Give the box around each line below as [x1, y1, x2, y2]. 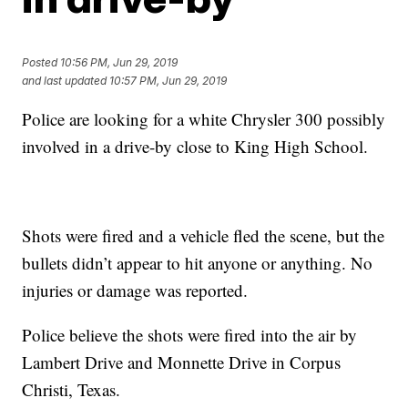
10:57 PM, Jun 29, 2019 [109, 74, 228, 88]
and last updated [22, 74, 107, 88]
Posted [22, 56, 61, 70]
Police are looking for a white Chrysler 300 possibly [22, 107, 386, 130]
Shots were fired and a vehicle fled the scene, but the [22, 224, 385, 247]
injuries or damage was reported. [22, 279, 249, 301]
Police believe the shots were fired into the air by [22, 323, 358, 346]
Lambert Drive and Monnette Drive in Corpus [22, 351, 342, 373]
